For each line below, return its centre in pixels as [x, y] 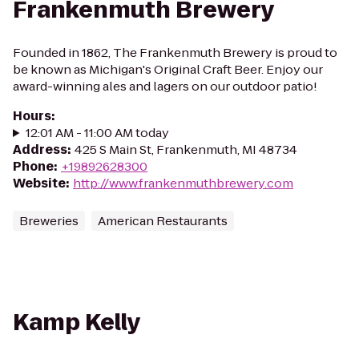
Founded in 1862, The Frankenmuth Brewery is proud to [175, 52]
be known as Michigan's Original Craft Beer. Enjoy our [168, 69]
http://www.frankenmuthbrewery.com [183, 183]
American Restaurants [163, 221]
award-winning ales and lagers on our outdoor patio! [165, 86]
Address [40, 149]
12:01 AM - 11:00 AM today [97, 133]
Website [39, 183]
